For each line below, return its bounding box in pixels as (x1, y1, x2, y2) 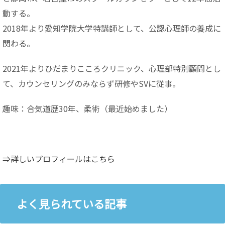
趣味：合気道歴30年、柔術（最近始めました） (3, 102, 172, 115)
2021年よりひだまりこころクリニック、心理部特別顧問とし (3, 62, 221, 74)
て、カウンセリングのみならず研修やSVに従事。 (3, 77, 180, 89)
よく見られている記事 (17, 195, 127, 211)
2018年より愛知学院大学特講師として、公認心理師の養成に (3, 22, 221, 34)
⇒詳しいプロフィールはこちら (3, 152, 115, 165)
